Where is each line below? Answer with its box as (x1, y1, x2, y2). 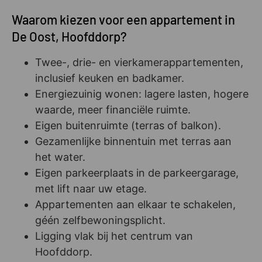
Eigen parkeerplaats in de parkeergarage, (35, 166, 239, 179)
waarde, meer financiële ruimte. (35, 103, 191, 116)
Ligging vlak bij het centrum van (35, 229, 193, 242)
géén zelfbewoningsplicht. (35, 213, 166, 226)
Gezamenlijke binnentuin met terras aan (35, 135, 232, 147)
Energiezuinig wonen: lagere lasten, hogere (35, 87, 249, 100)
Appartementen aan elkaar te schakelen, (35, 198, 236, 211)
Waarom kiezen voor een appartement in (12, 11, 235, 27)
